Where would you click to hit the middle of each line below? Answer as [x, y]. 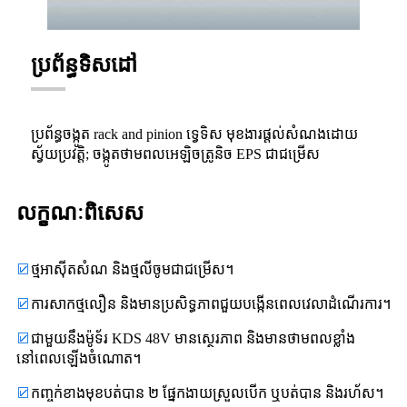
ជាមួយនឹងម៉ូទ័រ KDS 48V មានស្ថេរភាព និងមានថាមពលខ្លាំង [193, 339]
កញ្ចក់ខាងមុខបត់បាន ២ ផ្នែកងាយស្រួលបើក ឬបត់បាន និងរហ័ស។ [207, 393]
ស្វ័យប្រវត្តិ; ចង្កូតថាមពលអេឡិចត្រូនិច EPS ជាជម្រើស [175, 154]
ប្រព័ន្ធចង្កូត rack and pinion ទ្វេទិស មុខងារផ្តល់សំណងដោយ [194, 134]
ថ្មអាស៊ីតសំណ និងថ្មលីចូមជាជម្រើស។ [132, 270]
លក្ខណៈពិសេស [80, 213]
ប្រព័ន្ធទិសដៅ [84, 65]
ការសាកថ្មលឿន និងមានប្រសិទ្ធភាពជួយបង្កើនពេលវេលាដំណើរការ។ [211, 304]
